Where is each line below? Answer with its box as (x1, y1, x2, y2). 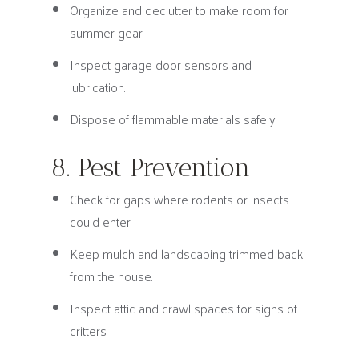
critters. (69, 319, 108, 342)
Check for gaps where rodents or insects (69, 188, 289, 211)
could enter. (69, 210, 132, 233)
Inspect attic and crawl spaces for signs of (69, 296, 297, 320)
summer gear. (69, 21, 144, 44)
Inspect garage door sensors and (69, 53, 252, 76)
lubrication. (69, 75, 126, 99)
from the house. (69, 264, 153, 288)
